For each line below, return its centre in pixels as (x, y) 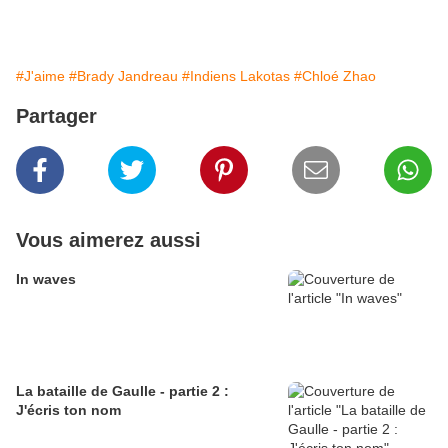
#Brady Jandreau (123, 76)
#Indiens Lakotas (236, 76)
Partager (56, 116)
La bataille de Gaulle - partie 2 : (122, 391)
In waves (46, 279)
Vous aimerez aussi (108, 240)
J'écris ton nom (68, 410)
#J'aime (40, 76)
